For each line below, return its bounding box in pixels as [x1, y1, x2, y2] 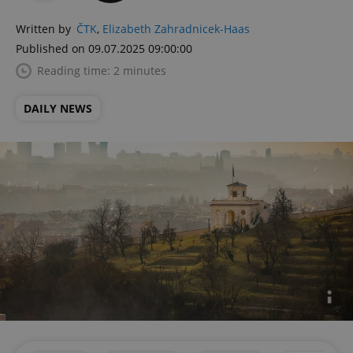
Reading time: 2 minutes [37, 63, 166, 78]
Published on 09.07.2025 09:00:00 [16, 41, 192, 56]
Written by [16, 21, 71, 36]
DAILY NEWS [24, 101, 92, 116]
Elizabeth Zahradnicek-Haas [102, 21, 250, 36]
